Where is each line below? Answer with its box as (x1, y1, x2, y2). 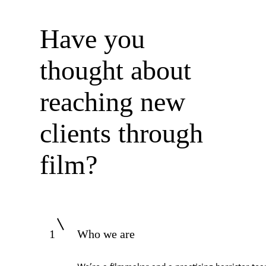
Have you (39, 24, 145, 54)
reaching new (39, 87, 185, 117)
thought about (39, 55, 191, 85)
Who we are (77, 227, 135, 240)
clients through (39, 118, 203, 148)
